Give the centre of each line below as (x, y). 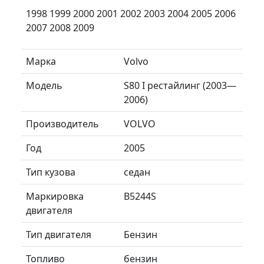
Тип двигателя (59, 234)
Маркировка (55, 196)
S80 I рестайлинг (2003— (180, 85)
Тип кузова (51, 172)
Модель (44, 85)
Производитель (62, 123)
